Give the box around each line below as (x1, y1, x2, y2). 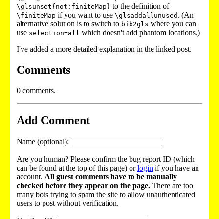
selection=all (29, 29, 80, 37)
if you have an (153, 164, 199, 173)
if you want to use (56, 11, 115, 20)
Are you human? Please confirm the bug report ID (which (17, 155, 195, 164)
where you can (149, 20, 196, 28)
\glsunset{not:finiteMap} (17, 3, 110, 11)
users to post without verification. (17, 199, 119, 208)
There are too (150, 181, 193, 190)
